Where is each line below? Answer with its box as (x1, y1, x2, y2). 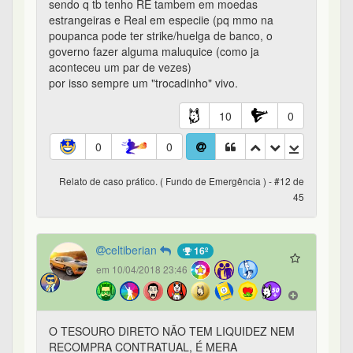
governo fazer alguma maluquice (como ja (49, 43, 259, 60)
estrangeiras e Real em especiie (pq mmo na (49, 12, 273, 28)
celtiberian (106, 242, 160, 258)
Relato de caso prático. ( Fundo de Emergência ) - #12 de (59, 174, 304, 188)
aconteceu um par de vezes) (49, 59, 191, 76)
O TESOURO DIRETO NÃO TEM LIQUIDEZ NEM (49, 323, 295, 340)
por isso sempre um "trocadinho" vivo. (49, 75, 238, 91)
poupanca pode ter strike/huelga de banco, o (49, 28, 273, 44)
